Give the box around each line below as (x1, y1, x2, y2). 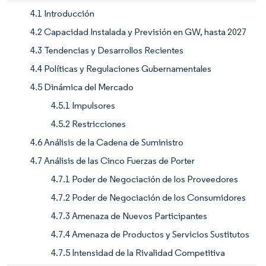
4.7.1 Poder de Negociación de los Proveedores (51, 173, 238, 185)
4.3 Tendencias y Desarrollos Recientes (30, 44, 183, 56)
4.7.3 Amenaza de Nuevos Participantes (51, 210, 207, 221)
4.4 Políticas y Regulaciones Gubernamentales (30, 62, 211, 74)
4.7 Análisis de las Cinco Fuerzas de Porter (30, 154, 195, 166)
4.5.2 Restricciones (51, 118, 126, 129)
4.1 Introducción (30, 7, 94, 19)
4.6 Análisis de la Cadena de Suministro (30, 136, 183, 148)
